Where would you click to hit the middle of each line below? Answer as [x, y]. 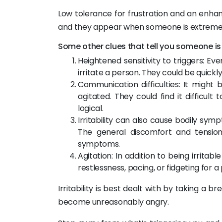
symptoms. [99, 144]
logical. [91, 108]
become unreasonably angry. [113, 202]
